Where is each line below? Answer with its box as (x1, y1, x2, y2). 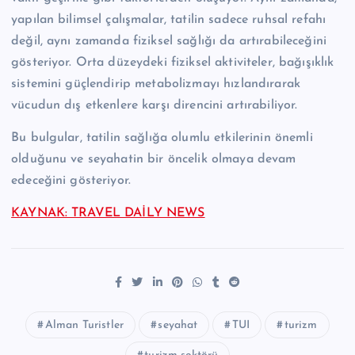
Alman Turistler (44, 319, 124, 332)
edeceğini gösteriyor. (11, 174, 132, 187)
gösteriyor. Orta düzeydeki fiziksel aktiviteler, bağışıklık (11, 55, 334, 69)
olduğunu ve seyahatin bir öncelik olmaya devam (11, 152, 296, 166)
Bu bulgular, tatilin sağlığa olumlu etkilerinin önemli (11, 131, 313, 144)
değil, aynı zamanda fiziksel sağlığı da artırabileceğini (11, 34, 326, 48)
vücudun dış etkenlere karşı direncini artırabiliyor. (11, 98, 298, 112)
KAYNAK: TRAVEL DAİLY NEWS (11, 206, 205, 219)
